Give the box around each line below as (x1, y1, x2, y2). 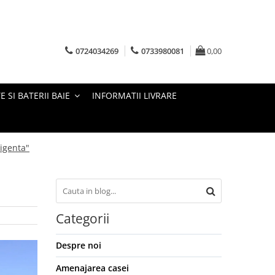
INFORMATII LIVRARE (92, 90, 177, 102)
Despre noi (56, 239, 101, 252)
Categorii (56, 210, 109, 228)
